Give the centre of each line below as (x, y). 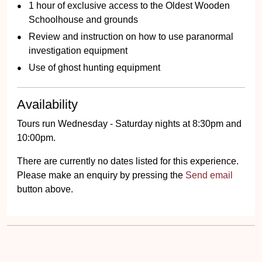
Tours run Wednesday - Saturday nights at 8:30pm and (129, 124)
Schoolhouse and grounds (83, 20)
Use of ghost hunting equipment (94, 68)
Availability (47, 104)
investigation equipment (78, 51)
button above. (45, 189)
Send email (209, 175)
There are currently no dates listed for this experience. (128, 161)
